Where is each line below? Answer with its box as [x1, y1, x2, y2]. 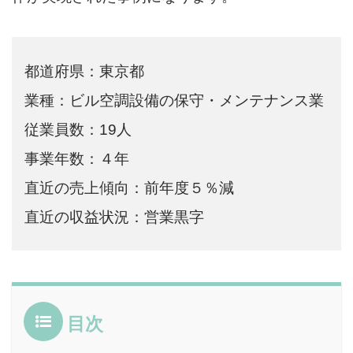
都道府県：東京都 [24, 62, 145, 80]
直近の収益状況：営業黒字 [24, 208, 205, 225]
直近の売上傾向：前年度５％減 [24, 179, 235, 196]
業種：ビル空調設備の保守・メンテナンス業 [24, 91, 325, 109]
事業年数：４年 [24, 150, 130, 167]
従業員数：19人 [24, 121, 132, 138]
